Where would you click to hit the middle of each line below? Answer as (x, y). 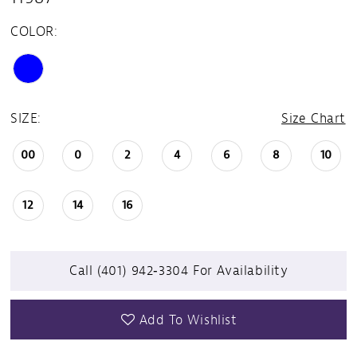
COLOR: (34, 31)
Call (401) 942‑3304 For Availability (179, 271)
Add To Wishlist (188, 320)
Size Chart (314, 118)
